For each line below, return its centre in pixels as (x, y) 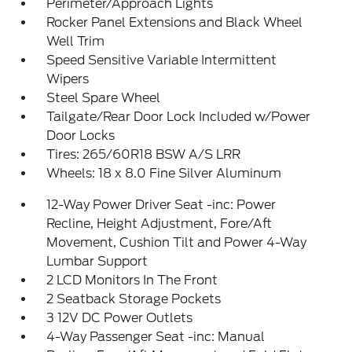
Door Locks (81, 136)
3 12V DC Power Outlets (120, 318)
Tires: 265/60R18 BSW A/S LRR (144, 155)
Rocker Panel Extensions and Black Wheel (175, 23)
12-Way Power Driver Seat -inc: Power (161, 205)
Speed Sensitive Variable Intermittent (162, 60)
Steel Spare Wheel (104, 98)
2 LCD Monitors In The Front (132, 280)
